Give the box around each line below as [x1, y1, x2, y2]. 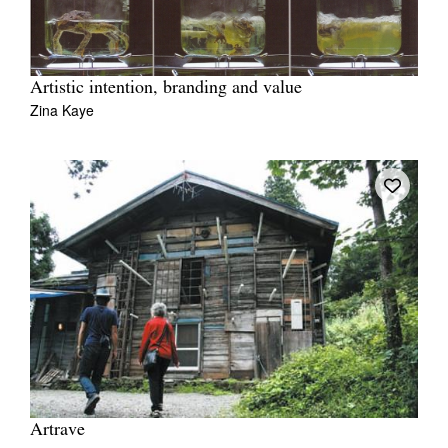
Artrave [30, 420, 85, 440]
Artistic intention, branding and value [30, 78, 302, 98]
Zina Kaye [30, 99, 94, 120]
